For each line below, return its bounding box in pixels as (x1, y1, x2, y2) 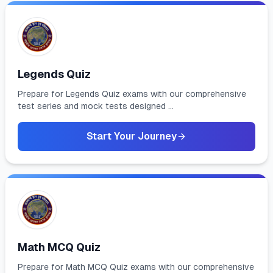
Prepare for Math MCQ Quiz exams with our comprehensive (18, 262, 254, 272)
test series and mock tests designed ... (18, 101, 174, 111)
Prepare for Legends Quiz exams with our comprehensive (18, 89, 246, 99)
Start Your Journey (87, 130, 177, 142)
